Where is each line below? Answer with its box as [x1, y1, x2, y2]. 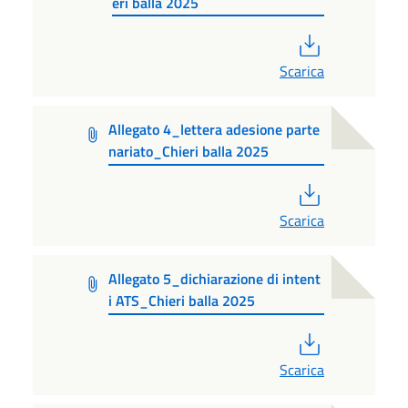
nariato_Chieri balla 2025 [107, 140, 269, 163]
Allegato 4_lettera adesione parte [107, 118, 320, 141]
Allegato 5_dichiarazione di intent [108, 268, 321, 291]
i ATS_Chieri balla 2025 [108, 290, 256, 312]
